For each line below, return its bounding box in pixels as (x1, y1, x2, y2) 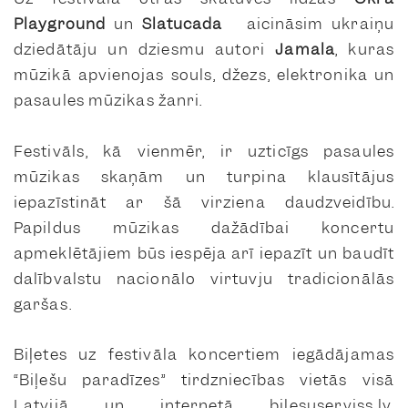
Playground (14, 14, 106, 35)
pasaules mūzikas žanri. (14, 90, 203, 111)
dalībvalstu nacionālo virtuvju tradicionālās (14, 268, 394, 289)
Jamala (275, 39, 335, 60)
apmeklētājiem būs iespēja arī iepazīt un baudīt (14, 242, 394, 263)
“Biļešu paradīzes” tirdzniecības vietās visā (14, 369, 394, 390)
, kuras (334, 39, 394, 60)
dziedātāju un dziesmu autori (14, 39, 276, 60)
